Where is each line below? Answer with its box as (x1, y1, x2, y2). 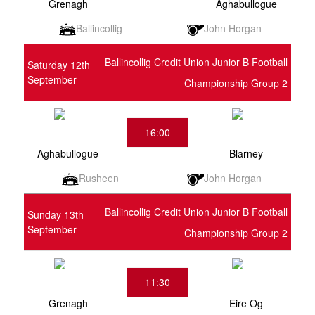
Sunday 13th (27, 207, 84, 221)
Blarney (229, 146, 264, 160)
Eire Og (229, 295, 264, 310)
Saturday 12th (27, 57, 90, 72)
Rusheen (79, 171, 120, 186)
